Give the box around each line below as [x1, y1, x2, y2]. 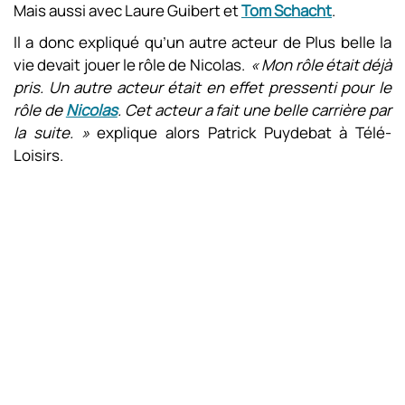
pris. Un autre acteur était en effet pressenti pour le [14, 77, 391, 98]
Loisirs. [14, 145, 63, 165]
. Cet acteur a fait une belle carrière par [117, 99, 392, 120]
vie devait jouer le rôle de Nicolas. [14, 54, 250, 75]
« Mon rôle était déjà [250, 54, 391, 75]
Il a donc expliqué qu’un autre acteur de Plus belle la [14, 32, 391, 52]
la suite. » [14, 122, 98, 143]
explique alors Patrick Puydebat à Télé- [97, 122, 391, 143]
